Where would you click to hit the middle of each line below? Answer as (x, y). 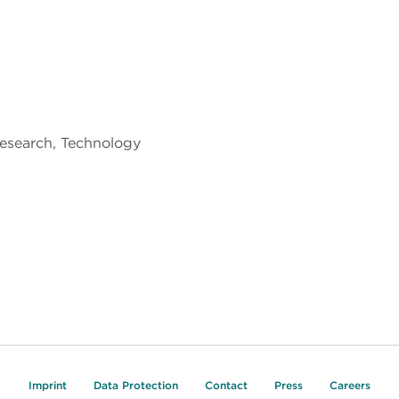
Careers (350, 386)
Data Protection (136, 386)
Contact (226, 386)
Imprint (48, 386)
